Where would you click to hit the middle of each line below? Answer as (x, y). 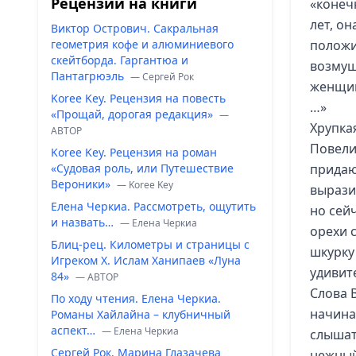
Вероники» (82, 184)
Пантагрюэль (89, 76)
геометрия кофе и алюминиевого (142, 44)
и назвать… (84, 222)
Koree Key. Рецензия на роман (134, 152)
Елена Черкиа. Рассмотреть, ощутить (153, 206)
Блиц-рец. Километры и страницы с (150, 244)
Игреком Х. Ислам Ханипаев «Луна (146, 260)
